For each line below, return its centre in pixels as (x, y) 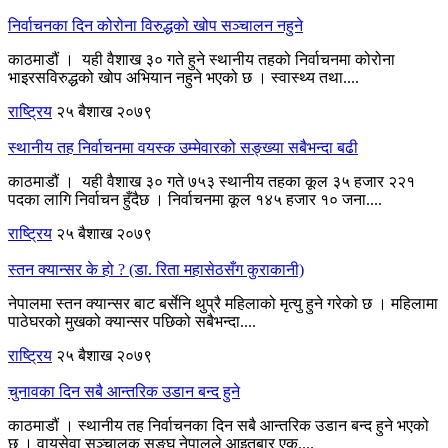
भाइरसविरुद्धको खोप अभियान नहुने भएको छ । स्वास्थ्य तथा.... (183, 77)
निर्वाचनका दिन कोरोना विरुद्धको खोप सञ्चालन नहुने (155, 25)
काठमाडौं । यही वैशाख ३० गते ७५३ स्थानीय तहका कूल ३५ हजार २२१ (211, 181)
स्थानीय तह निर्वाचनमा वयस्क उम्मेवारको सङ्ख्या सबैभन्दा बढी (183, 147)
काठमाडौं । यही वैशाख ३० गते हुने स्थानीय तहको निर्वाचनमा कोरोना (201, 59)
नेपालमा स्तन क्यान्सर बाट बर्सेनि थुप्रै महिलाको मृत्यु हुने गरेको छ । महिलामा (223, 303)
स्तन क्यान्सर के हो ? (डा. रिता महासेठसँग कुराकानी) (156, 269)
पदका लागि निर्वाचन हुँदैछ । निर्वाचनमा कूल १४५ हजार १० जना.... (195, 199)
